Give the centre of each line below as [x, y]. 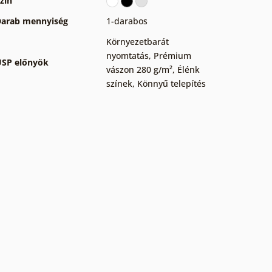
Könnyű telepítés [172, 83]
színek [119, 83]
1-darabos [127, 21]
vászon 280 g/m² [139, 69]
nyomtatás [127, 55]
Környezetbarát [138, 41]
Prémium [172, 55]
